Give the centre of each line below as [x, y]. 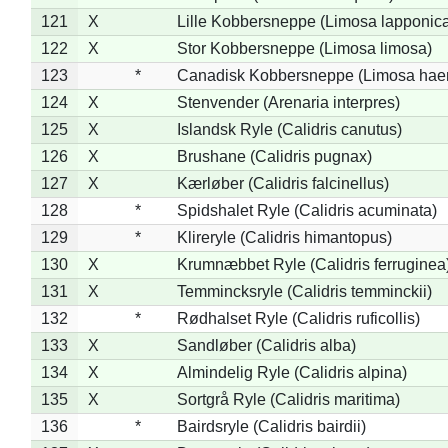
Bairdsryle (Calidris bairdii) [271, 426]
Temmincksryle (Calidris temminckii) [304, 291]
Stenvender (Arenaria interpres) [288, 102]
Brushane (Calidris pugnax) [274, 156]
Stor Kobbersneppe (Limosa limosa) [304, 48]
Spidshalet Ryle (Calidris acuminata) [306, 210]
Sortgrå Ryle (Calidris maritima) [288, 399]
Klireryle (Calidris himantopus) [284, 237]
